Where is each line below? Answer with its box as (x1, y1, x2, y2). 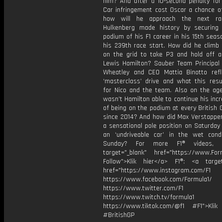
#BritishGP (103, 211, 135, 220)
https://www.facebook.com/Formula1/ (103, 175, 212, 184)
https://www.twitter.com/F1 (103, 184, 183, 193)
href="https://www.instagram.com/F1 (103, 166, 211, 175)
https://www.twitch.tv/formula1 (103, 193, 194, 202)
